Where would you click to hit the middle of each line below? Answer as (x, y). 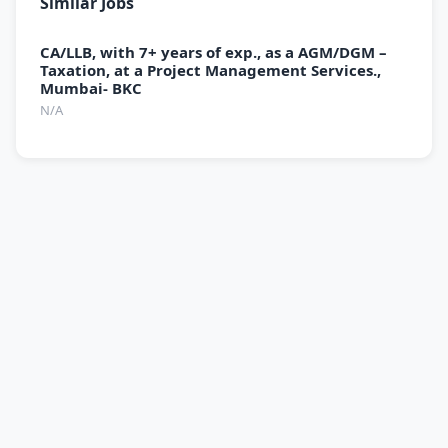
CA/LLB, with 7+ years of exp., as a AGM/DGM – (213, 52)
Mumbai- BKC (91, 88)
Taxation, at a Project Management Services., (210, 70)
